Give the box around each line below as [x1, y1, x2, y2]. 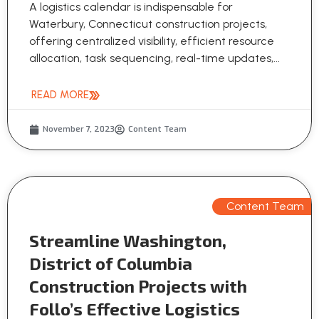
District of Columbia [29, 253, 192, 274]
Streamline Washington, [29, 230, 226, 251]
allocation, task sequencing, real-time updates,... [29, 51, 280, 66]
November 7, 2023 [43, 124, 115, 135]
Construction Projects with [29, 276, 247, 297]
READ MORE [31, 88, 89, 102]
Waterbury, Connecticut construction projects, [29, 17, 267, 31]
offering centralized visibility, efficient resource [29, 34, 274, 48]
